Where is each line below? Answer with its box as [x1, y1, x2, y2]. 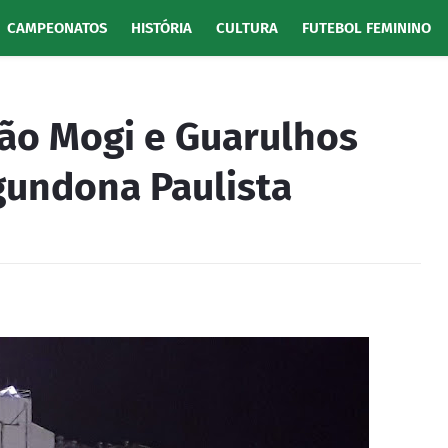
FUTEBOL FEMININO [301, 19, 431, 37]
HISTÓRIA [130, 19, 192, 37]
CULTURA [215, 19, 278, 37]
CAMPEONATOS [6, 19, 107, 37]
